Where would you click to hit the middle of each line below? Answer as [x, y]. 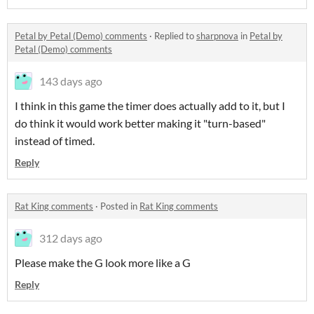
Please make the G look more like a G [103, 262]
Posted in [120, 206]
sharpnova [217, 36]
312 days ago [71, 238]
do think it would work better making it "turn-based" [140, 123]
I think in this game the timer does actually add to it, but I [150, 105]
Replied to [175, 36]
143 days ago [71, 81]
